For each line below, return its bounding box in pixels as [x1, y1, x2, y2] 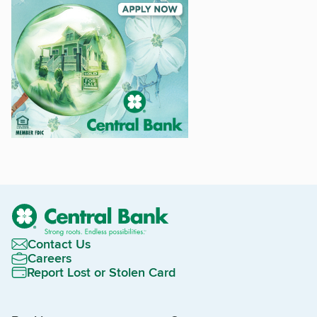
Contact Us [28, 235, 91, 254]
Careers [28, 249, 71, 268]
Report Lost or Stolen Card [27, 263, 175, 282]
